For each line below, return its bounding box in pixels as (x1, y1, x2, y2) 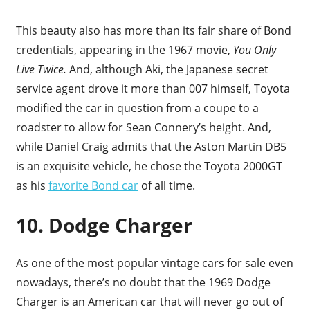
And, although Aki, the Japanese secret (69, 61, 268, 77)
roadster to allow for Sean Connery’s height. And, (15, 119, 271, 135)
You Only (232, 42, 276, 57)
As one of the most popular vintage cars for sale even (15, 255, 293, 271)
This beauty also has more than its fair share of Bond (15, 22, 291, 38)
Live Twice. (15, 61, 69, 77)
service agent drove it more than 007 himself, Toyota (15, 80, 290, 96)
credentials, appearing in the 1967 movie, (15, 42, 233, 57)
